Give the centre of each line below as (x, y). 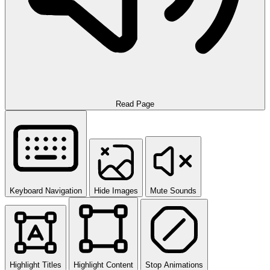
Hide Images (116, 190)
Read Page (135, 104)
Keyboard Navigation (46, 190)
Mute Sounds (173, 190)
